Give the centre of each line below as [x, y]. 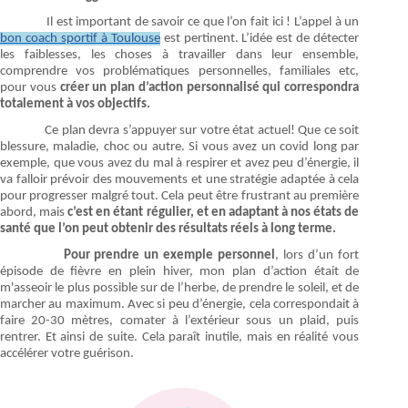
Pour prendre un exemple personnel [169, 255]
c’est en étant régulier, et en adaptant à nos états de [214, 212]
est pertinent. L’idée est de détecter [260, 38]
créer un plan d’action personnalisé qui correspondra [209, 87]
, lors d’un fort [317, 255]
